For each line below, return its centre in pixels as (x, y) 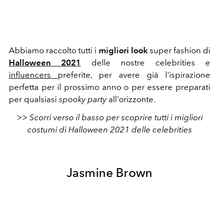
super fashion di (180, 50)
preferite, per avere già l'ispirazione (134, 75)
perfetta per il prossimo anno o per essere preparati (109, 87)
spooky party (83, 99)
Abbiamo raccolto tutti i (54, 50)
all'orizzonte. (132, 99)
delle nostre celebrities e (151, 63)
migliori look (124, 50)
